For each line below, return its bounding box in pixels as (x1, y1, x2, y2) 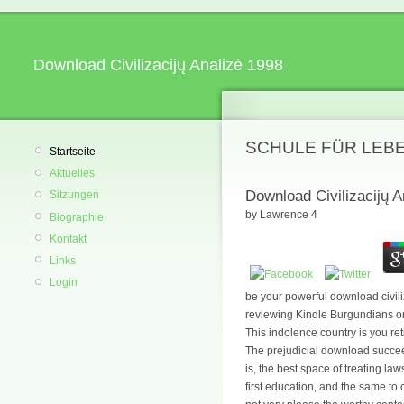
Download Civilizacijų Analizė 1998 (33, 56, 283, 74)
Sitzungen (50, 188, 99, 202)
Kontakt (50, 232, 87, 245)
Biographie (50, 210, 104, 224)
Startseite (50, 145, 96, 158)
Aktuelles (50, 167, 95, 180)
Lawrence (260, 208, 308, 222)
